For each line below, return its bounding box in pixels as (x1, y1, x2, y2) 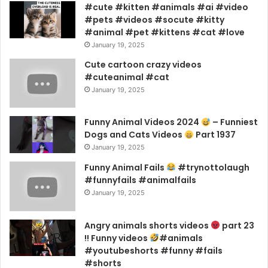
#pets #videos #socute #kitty (84, 13, 224, 26)
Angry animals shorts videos (84, 219, 211, 232)
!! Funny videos (84, 232, 150, 244)
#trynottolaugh (175, 162, 249, 173)
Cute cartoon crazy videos (84, 58, 202, 71)
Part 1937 (193, 129, 236, 141)
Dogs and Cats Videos (84, 129, 184, 141)
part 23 (220, 219, 254, 232)
